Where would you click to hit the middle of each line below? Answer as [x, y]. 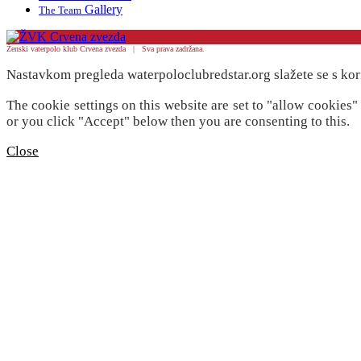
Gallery [102, 9]
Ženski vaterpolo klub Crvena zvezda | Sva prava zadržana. [106, 48]
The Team [60, 10]
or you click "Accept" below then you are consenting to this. [178, 121]
